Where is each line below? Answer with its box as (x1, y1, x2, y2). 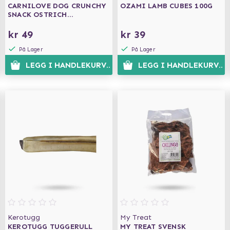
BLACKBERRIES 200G (8, 19, 82, 28)
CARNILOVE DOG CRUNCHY (8, 2, 107, 10)
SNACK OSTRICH (8, 10, 67, 19)
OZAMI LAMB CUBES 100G (120, 2, 213, 10)
